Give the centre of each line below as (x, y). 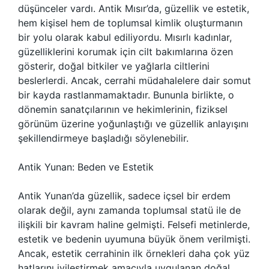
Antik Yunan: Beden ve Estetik (86, 167)
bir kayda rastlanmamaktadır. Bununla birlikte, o (126, 95)
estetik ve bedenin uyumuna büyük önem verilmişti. (134, 239)
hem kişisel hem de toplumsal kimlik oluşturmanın (130, 23)
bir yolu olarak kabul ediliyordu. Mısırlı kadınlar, (125, 37)
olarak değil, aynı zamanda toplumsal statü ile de (129, 210)
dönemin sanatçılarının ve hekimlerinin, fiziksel (123, 109)
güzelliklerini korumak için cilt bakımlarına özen (125, 52)
